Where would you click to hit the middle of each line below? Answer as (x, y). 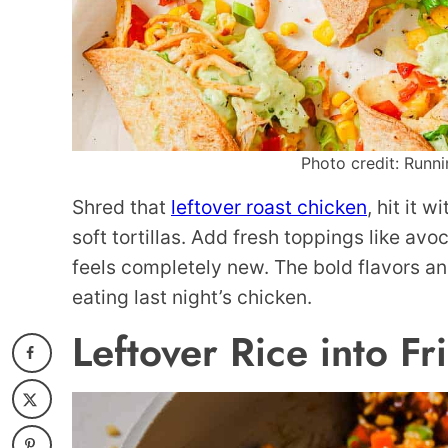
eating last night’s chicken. (192, 297)
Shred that (121, 207)
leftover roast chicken (269, 207)
